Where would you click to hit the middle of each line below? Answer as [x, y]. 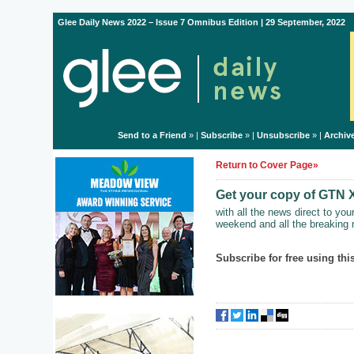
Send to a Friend [152, 135]
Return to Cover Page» [267, 165]
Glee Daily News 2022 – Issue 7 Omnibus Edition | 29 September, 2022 [201, 22]
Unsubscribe [283, 135]
